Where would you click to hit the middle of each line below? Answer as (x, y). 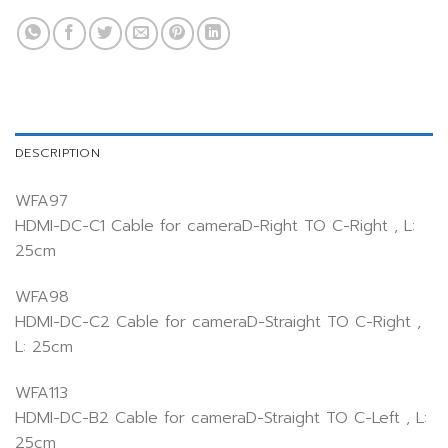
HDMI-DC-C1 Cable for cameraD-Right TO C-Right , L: (215, 226)
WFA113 (41, 392)
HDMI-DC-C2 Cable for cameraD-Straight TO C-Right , (218, 322)
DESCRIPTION (57, 153)
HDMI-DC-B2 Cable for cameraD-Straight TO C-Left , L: (221, 417)
